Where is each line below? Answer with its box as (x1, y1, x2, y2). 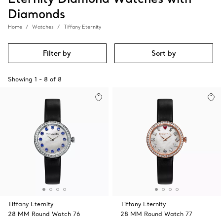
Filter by (43, 48, 72, 58)
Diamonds (8, 5, 65, 21)
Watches (32, 23, 54, 30)
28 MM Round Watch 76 (8, 210, 80, 218)
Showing (8, 75, 33, 83)
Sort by (151, 48, 177, 58)
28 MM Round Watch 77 (120, 210, 192, 218)
